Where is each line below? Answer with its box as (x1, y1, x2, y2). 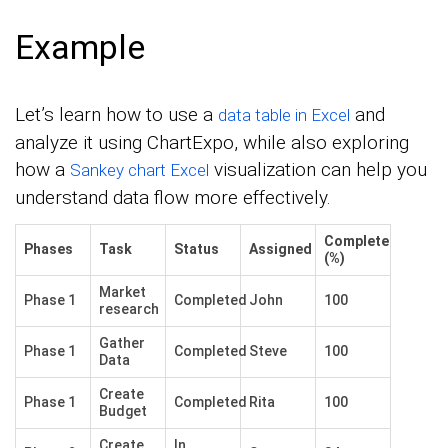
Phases (24, 241, 73, 258)
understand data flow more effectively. (15, 186, 331, 210)
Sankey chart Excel (70, 160, 209, 181)
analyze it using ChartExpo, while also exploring (15, 131, 409, 155)
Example (15, 27, 145, 68)
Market (99, 284, 146, 301)
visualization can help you (209, 158, 427, 182)
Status (174, 241, 219, 258)
